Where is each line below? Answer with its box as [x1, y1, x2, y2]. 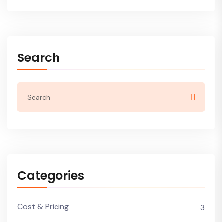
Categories [17, 167, 84, 184]
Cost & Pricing [17, 201, 69, 212]
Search [17, 50, 60, 66]
